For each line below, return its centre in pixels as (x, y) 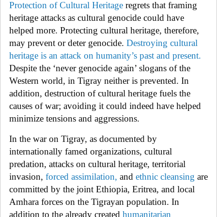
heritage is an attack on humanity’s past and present (104, 55)
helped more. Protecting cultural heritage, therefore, (104, 30)
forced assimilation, (81, 176)
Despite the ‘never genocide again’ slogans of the (100, 68)
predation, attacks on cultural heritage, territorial (97, 164)
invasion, (27, 176)
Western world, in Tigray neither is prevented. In (99, 80)
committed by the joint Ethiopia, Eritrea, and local (102, 189)
